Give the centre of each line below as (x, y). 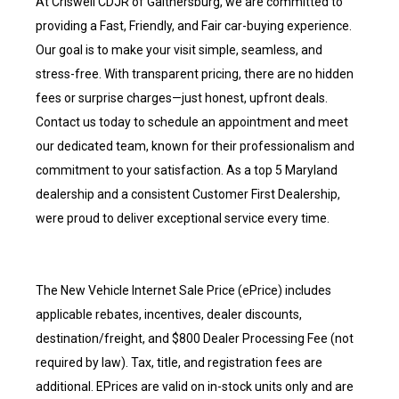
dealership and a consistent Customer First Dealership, (188, 194)
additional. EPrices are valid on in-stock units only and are (195, 387)
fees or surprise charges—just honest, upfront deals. (182, 98)
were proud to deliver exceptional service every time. (183, 218)
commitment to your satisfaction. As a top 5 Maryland (187, 170)
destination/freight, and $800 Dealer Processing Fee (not (195, 338)
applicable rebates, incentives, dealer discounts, (169, 314)
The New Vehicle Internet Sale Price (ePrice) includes (183, 290)
